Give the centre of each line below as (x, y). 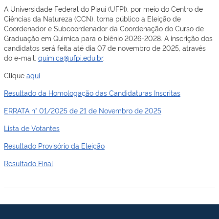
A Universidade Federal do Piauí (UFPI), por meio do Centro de (103, 9)
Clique (15, 75)
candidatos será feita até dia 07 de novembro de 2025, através (105, 48)
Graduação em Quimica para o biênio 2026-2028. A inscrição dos (108, 38)
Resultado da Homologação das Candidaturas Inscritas (92, 93)
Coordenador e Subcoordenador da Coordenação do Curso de (104, 28)
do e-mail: (21, 57)
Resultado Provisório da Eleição (54, 145)
